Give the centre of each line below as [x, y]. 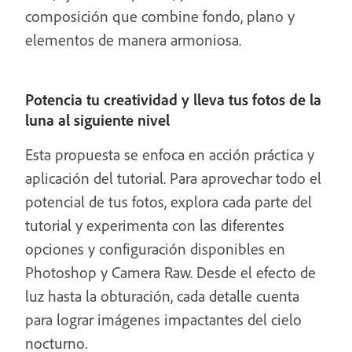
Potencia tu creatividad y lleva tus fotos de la [173, 99]
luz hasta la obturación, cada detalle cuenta [162, 296]
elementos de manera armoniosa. [133, 40]
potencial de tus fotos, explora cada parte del [169, 202]
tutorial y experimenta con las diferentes [155, 225]
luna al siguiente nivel [97, 120]
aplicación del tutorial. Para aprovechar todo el [173, 178]
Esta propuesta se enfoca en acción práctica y [170, 154]
